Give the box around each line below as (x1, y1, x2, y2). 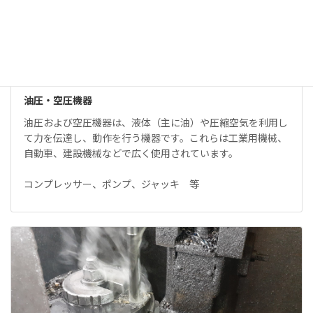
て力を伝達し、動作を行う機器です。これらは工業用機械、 (23, 131, 287, 144)
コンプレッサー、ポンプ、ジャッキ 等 (23, 177, 199, 190)
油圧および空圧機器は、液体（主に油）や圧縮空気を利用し (23, 116, 288, 129)
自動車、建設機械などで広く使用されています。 (23, 147, 238, 159)
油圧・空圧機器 (23, 94, 92, 107)
